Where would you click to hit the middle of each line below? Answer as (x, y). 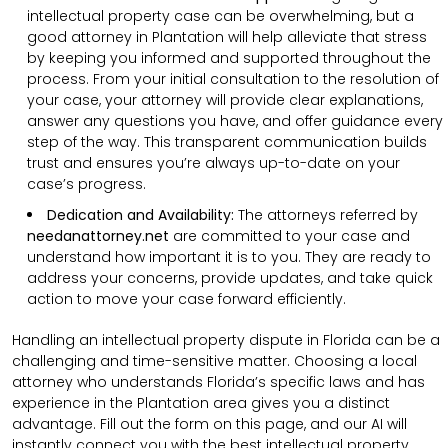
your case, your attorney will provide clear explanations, (225, 99)
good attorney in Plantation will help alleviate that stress (227, 36)
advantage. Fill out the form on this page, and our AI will (209, 423)
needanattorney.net (98, 235)
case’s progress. (86, 183)
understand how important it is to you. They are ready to (229, 256)
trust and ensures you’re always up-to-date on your (213, 162)
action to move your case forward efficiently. (186, 298)
